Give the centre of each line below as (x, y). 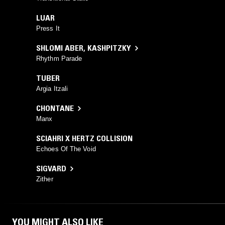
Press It (48, 29)
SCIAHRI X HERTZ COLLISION (84, 138)
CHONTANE (55, 108)
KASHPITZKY (109, 48)
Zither (45, 179)
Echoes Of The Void (66, 149)
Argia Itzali (52, 89)
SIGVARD (51, 168)
